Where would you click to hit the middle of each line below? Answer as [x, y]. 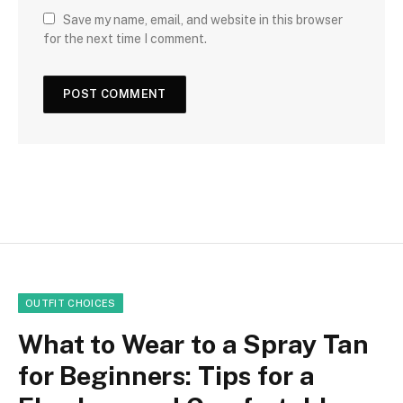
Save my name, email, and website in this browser [203, 19]
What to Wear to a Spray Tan [194, 344]
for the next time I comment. [125, 38]
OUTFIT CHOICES [71, 303]
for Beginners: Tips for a [166, 375]
